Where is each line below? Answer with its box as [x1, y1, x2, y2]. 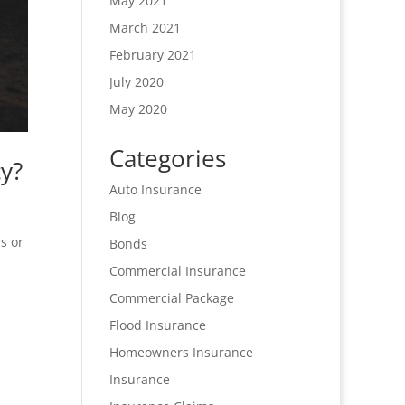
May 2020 [108, 100, 167, 118]
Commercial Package [108, 289, 234, 307]
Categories [108, 142, 226, 175]
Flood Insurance [108, 316, 206, 334]
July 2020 [108, 73, 164, 91]
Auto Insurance [108, 181, 202, 199]
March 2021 [108, 19, 181, 37]
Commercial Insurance [108, 262, 246, 280]
